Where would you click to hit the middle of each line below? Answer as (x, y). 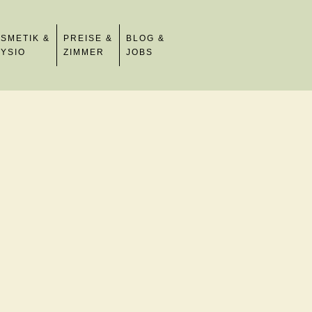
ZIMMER (84, 52)
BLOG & (146, 38)
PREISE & (88, 38)
